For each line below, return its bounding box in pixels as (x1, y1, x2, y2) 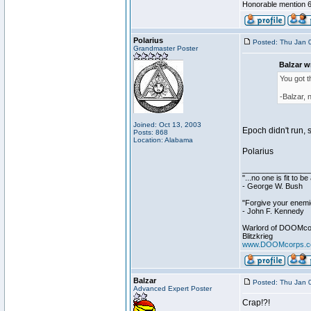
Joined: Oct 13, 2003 (133, 121, 201, 128)
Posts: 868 (133, 128, 168, 136)
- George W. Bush (242, 182, 303, 190)
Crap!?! (242, 298, 270, 308)
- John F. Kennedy (242, 207, 304, 215)
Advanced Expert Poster (133, 285, 212, 292)
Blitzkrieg (242, 232, 273, 240)
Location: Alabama (133, 136, 193, 144)
